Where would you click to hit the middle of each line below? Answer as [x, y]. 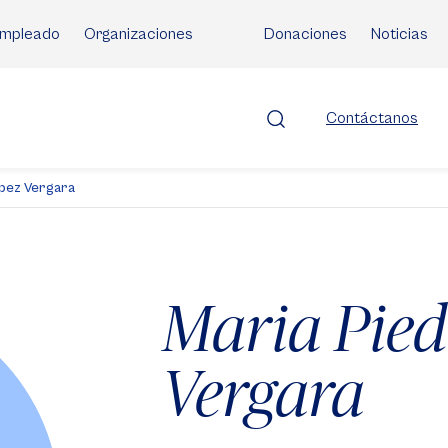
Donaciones [305, 34]
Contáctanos [372, 118]
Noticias [399, 34]
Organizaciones [138, 34]
